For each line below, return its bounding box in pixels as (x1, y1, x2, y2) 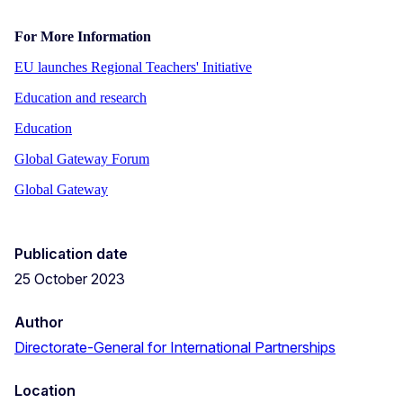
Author (14, 312, 64, 331)
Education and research (14, 89, 147, 105)
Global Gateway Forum (14, 150, 149, 166)
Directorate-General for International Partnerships (14, 337, 336, 356)
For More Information (14, 28, 151, 44)
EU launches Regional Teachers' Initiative (14, 58, 252, 75)
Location (14, 381, 76, 399)
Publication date (14, 244, 128, 263)
